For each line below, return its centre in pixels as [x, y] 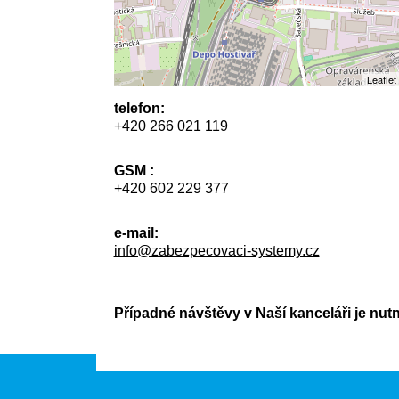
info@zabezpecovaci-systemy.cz [216, 251]
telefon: [139, 108]
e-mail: [136, 233]
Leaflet [381, 79]
